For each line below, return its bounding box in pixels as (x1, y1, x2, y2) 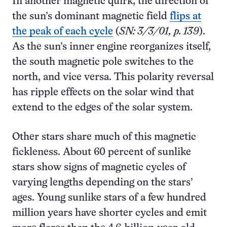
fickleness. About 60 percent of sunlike (12, 147, 191, 158)
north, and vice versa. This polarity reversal (12, 72, 214, 83)
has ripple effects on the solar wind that (12, 88, 194, 98)
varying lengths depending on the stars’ (12, 178, 193, 188)
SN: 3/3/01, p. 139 (119, 27, 199, 37)
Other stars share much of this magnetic (12, 132, 196, 142)
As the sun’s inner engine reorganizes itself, (12, 42, 211, 52)
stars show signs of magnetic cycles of (12, 163, 186, 173)
